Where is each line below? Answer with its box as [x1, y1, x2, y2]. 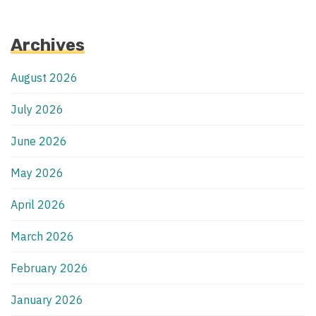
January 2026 [11, 293, 83, 308]
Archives [11, 35, 85, 56]
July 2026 [11, 102, 63, 117]
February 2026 [11, 261, 88, 276]
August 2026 [11, 71, 78, 85]
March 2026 [11, 229, 74, 244]
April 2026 [11, 197, 66, 212]
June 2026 [11, 134, 67, 149]
